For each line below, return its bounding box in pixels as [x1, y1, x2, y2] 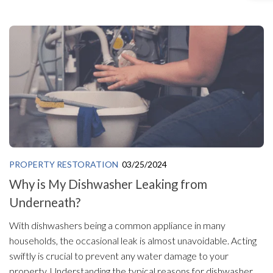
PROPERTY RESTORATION [9, 159, 118, 170]
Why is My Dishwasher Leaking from [9, 176, 207, 191]
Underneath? [9, 194, 80, 210]
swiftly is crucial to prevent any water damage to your [9, 249, 229, 261]
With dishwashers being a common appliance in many [9, 219, 225, 231]
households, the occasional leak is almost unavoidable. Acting [9, 234, 257, 246]
